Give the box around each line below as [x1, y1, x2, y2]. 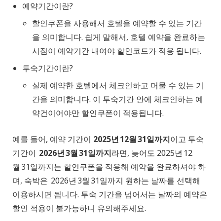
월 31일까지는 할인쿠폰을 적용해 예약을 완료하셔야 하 [12, 161, 206, 173]
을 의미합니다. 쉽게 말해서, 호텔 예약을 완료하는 [32, 32, 205, 43]
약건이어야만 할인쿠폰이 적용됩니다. [32, 108, 164, 119]
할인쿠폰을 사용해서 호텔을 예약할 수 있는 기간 [32, 18, 202, 29]
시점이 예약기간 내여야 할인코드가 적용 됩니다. [32, 45, 201, 57]
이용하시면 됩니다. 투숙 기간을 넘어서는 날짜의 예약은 [12, 189, 207, 200]
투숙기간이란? [22, 63, 73, 74]
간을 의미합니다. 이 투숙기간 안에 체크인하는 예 [32, 94, 203, 105]
